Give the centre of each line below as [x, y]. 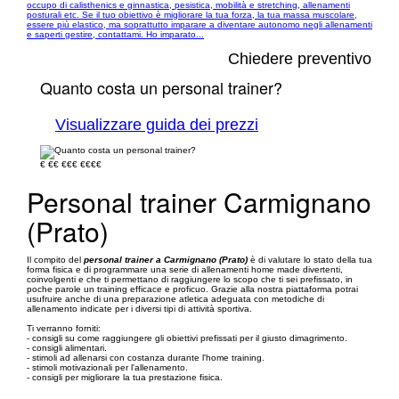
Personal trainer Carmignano [199, 202]
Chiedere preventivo [300, 59]
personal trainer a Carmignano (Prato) [166, 260]
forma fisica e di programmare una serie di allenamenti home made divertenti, [185, 269]
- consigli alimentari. [67, 348]
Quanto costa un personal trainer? [161, 87]
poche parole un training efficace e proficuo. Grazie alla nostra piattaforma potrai [192, 289]
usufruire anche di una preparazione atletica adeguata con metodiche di [175, 299]
